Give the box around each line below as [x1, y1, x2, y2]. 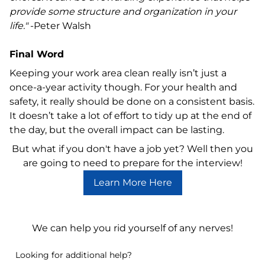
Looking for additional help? [15, 249, 132, 260]
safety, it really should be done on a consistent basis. [9, 95, 254, 107]
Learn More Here [93, 176, 172, 188]
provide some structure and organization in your [9, 5, 237, 17]
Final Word [9, 48, 64, 60]
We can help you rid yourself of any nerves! [32, 222, 233, 234]
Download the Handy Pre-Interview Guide [46, 204, 219, 215]
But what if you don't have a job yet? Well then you [12, 143, 253, 154]
